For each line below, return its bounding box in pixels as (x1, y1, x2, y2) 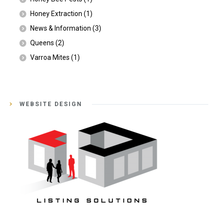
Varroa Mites (30, 54, 70, 62)
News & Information (30, 24, 91, 33)
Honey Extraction (30, 10, 82, 18)
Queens (30, 39, 54, 47)
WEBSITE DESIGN (19, 101, 82, 108)
